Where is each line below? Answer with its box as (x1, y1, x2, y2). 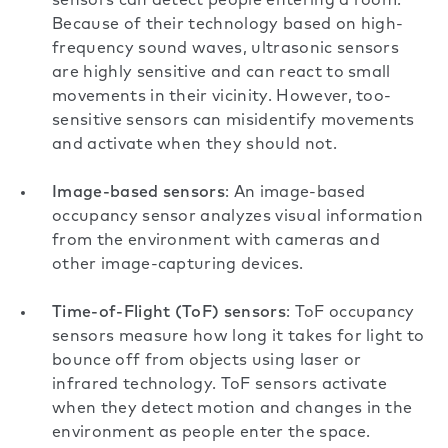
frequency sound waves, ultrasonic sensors (52, 41, 400, 58)
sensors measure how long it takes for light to (52, 329, 425, 346)
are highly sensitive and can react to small (52, 65, 391, 82)
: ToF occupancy (285, 305, 415, 322)
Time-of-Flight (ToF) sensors (52, 305, 286, 322)
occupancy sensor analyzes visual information (52, 209, 424, 226)
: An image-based (225, 185, 366, 202)
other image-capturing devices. (52, 257, 308, 274)
